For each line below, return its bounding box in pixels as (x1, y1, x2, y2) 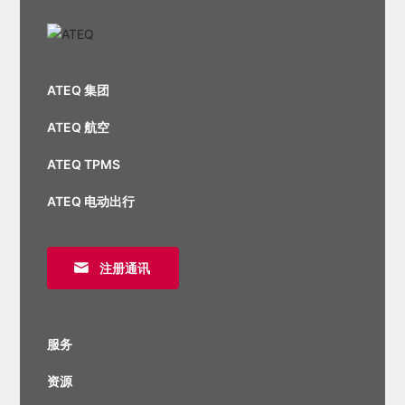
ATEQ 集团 (47, 81, 110, 98)
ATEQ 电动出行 (47, 193, 136, 209)
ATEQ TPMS (47, 155, 121, 172)
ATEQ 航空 (47, 118, 110, 135)
